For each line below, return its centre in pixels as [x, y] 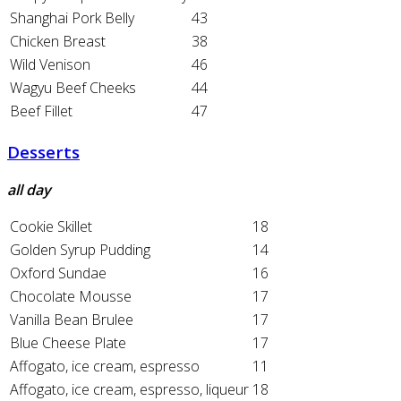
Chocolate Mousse [71, 296]
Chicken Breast [58, 42]
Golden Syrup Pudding [80, 249]
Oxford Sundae [58, 273]
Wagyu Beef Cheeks [73, 88]
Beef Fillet [41, 111]
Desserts [43, 152]
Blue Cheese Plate [68, 342]
